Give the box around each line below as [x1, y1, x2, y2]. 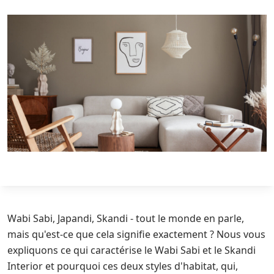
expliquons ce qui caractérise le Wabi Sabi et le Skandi [7, 243, 256, 257]
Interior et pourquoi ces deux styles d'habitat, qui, [7, 259, 238, 273]
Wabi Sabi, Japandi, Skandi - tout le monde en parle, [7, 212, 244, 225]
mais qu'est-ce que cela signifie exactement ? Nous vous [7, 228, 265, 241]
